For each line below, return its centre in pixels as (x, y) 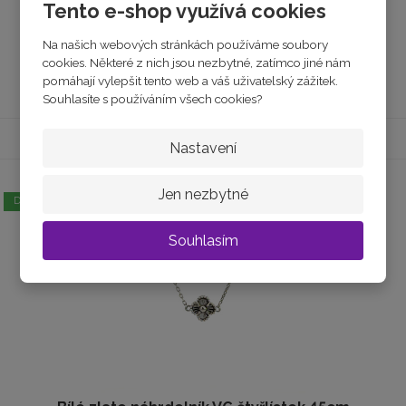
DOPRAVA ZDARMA (58, 201)
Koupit (193, 72)
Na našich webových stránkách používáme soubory (186, 44)
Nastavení (203, 148)
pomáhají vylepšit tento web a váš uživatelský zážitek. (191, 80)
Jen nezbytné (203, 194)
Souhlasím (203, 240)
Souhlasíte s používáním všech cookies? (153, 98)
